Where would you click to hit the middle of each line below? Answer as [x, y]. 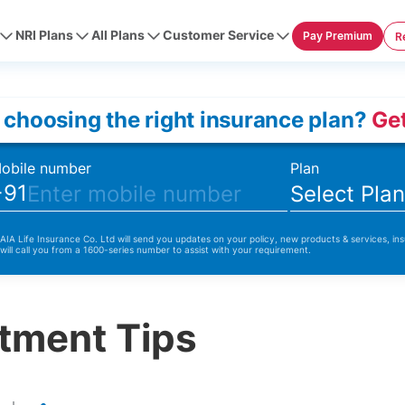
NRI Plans [44, 35]
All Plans [118, 35]
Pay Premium [338, 36]
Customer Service [218, 35]
